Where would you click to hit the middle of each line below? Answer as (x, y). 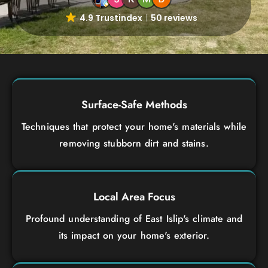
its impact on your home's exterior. (134, 235)
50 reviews (174, 18)
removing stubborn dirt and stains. (134, 143)
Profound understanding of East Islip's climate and (134, 218)
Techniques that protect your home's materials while (134, 126)
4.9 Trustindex (111, 18)
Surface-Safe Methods (134, 104)
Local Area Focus (134, 197)
